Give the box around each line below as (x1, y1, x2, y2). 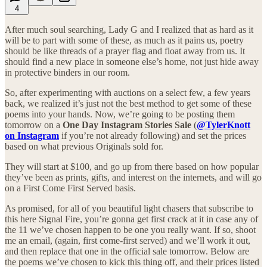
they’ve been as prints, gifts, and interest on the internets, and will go (5, 172, 262, 182)
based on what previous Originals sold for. (5, 141, 163, 151)
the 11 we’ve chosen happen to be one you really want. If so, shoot (5, 224, 256, 235)
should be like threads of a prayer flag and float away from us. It (5, 45, 245, 56)
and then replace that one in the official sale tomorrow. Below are (5, 246, 249, 256)
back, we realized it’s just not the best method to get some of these (5, 98, 252, 108)
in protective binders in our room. (5, 67, 130, 77)
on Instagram (5, 130, 59, 141)
